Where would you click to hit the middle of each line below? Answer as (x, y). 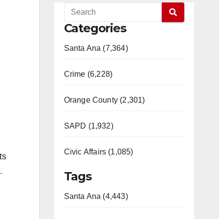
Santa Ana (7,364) (96, 48)
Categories (95, 28)
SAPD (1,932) (88, 126)
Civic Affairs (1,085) (99, 152)
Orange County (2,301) (104, 100)
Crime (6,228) (88, 74)
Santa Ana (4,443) (96, 196)
